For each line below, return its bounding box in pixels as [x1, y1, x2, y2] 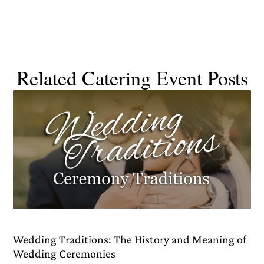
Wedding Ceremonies [13, 247, 116, 260]
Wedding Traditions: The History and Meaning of [13, 233, 247, 246]
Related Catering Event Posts [16, 64, 248, 92]
